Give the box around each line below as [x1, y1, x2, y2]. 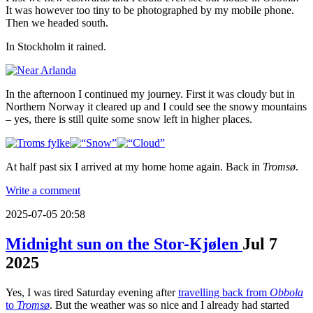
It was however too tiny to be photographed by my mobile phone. [6, 3, 294, 16]
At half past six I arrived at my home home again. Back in [6, 160, 263, 173]
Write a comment [6, 184, 80, 196]
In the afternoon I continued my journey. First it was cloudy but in [6, 87, 295, 100]
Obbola [270, 286, 303, 298]
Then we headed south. [6, 16, 108, 29]
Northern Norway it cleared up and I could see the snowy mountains [6, 100, 307, 112]
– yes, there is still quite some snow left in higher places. [6, 112, 252, 125]
